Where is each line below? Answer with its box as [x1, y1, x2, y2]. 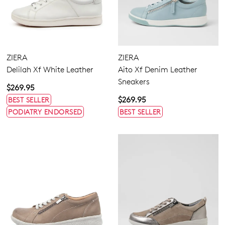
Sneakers [118, 76, 150, 86]
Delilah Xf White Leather [7, 64, 93, 74]
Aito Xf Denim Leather [118, 64, 197, 74]
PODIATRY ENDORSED [8, 107, 82, 116]
